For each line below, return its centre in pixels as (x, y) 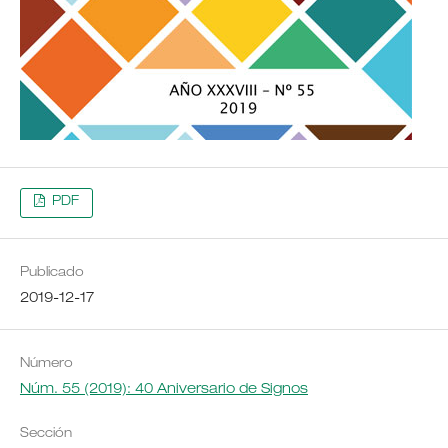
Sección (45, 435)
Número (46, 365)
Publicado (51, 274)
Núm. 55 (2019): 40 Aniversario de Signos (163, 390)
